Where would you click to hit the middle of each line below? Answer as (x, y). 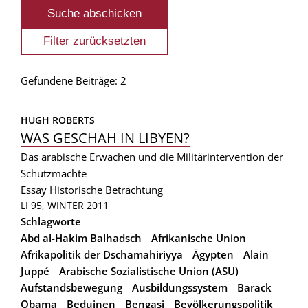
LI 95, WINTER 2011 (65, 205)
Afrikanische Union (199, 238)
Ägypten (213, 254)
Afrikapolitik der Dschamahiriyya (102, 254)
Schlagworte (51, 221)
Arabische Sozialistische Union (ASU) (149, 271)
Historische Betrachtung (106, 189)
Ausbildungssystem (180, 287)
